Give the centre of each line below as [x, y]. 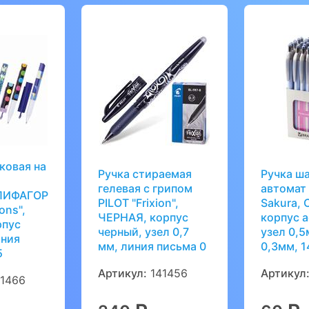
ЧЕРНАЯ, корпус [143, 217]
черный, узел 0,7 [144, 231]
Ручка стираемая [145, 173]
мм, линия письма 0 [152, 246]
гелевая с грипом [146, 188]
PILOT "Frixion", [139, 202]
